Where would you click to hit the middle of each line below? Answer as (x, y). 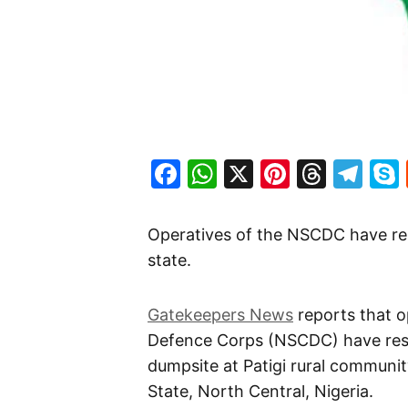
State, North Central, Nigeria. (260, 392)
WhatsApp (289, 174)
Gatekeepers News (220, 315)
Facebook (248, 174)
